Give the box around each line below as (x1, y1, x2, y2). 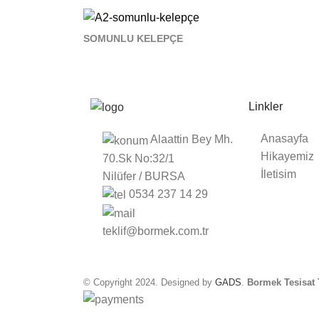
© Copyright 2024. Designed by (83, 277, 215, 288)
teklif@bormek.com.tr (103, 225, 209, 238)
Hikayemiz (261, 150, 314, 163)
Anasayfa (261, 132, 308, 145)
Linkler (249, 100, 283, 113)
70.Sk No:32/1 (103, 152, 174, 164)
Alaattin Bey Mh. (150, 133, 233, 146)
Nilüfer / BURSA (103, 169, 185, 182)
